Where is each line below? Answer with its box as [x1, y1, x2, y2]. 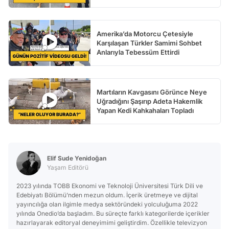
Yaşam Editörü [47, 163, 88, 171]
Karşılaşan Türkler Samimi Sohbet [97, 38, 202, 47]
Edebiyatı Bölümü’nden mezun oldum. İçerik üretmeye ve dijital [16, 191, 198, 199]
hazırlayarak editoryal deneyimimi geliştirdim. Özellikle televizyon [16, 218, 207, 226]
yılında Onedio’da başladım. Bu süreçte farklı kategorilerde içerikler [16, 209, 210, 217]
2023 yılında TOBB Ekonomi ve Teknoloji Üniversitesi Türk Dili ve [16, 181, 203, 190]
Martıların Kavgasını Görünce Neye [97, 87, 207, 96]
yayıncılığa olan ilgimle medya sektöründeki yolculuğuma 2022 [16, 200, 198, 208]
